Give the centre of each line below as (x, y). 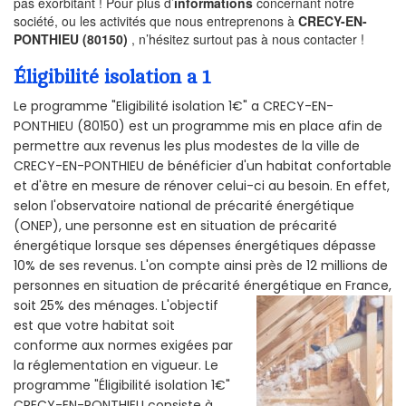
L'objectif (190, 306)
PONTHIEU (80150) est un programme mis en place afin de (198, 126)
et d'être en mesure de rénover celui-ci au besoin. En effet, (202, 186)
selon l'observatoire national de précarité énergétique (184, 206)
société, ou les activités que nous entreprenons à (156, 20)
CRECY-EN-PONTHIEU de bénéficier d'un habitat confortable (203, 166)
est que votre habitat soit (94, 326)
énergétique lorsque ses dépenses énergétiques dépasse (195, 246)
